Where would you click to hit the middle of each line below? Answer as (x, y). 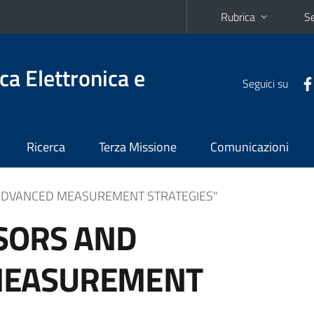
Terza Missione (138, 147)
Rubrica (238, 17)
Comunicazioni (250, 147)
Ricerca (46, 147)
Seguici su (265, 83)
